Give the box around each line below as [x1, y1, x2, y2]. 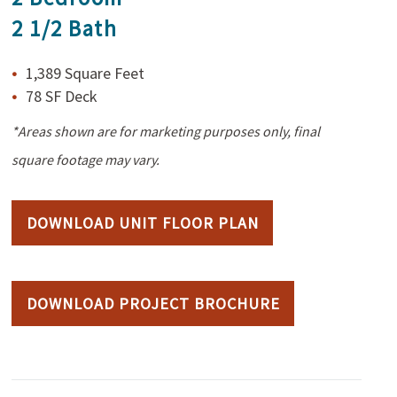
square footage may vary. [12, 151, 160, 168]
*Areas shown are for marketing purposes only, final [12, 122, 321, 140]
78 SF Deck [26, 86, 98, 106]
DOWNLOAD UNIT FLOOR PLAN [26, 213, 259, 233]
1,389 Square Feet [26, 63, 145, 83]
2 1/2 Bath [12, 14, 118, 43]
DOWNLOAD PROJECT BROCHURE [26, 293, 280, 314]
